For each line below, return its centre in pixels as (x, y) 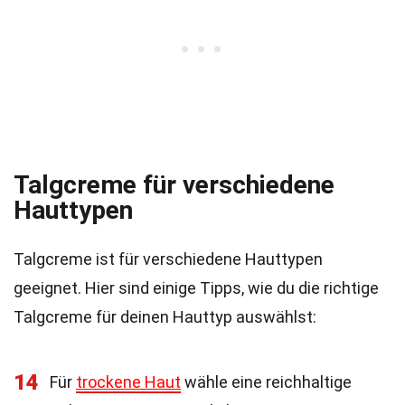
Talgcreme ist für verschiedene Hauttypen (168, 259)
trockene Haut (128, 382)
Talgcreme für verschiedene (174, 185)
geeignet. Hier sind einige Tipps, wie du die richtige (196, 288)
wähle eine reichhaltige (266, 382)
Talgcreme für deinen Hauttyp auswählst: (165, 317)
